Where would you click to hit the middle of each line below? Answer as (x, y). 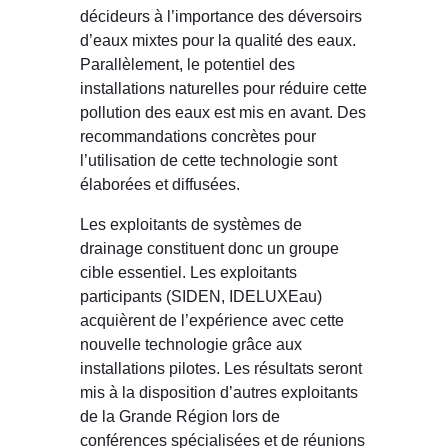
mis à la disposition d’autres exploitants (219, 392)
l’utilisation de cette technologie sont (208, 159)
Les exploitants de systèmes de (191, 224)
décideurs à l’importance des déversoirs (221, 15)
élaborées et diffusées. (160, 183)
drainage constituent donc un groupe (209, 248)
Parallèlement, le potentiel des (187, 63)
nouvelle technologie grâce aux (191, 344)
